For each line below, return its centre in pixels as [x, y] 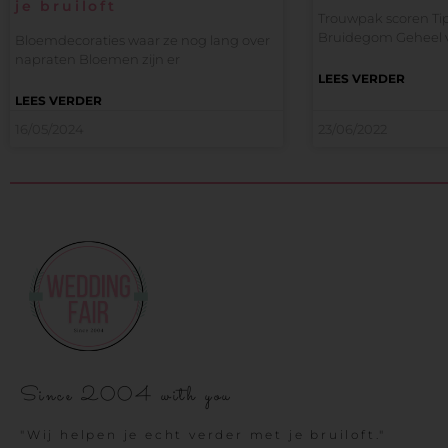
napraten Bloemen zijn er [97, 59]
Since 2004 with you [126, 396]
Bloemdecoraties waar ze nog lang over [142, 40]
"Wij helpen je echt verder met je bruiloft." [203, 435]
